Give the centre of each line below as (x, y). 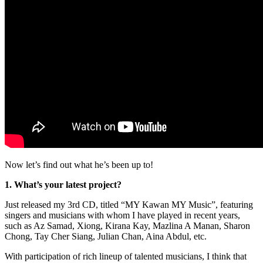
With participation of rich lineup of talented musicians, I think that (126, 256)
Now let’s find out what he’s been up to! (79, 164)
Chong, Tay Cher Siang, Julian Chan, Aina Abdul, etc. (106, 236)
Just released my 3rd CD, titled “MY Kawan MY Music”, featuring (129, 204)
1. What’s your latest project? (64, 184)
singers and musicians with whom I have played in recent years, (122, 215)
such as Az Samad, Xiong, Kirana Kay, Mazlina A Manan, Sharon (127, 225)
